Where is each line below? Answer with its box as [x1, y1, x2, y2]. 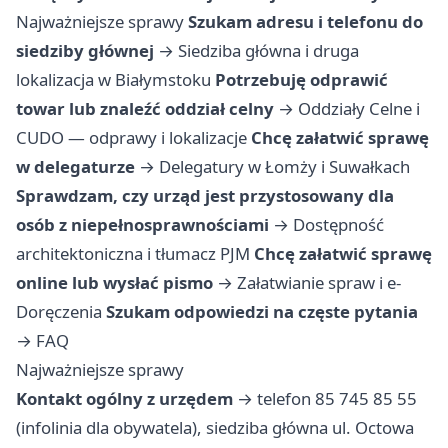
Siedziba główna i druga [178, 39, 359, 63]
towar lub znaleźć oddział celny [16, 97, 274, 121]
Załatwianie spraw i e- [237, 271, 401, 295]
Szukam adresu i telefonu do [188, 10, 423, 34]
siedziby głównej [16, 39, 154, 63]
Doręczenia [16, 300, 102, 324]
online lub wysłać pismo [16, 271, 213, 295]
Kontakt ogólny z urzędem [16, 387, 233, 411]
